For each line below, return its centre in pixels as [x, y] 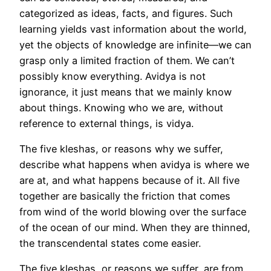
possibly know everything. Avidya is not [113, 76]
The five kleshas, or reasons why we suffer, [121, 149]
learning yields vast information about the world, [133, 29]
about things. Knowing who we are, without [121, 107]
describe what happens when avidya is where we [134, 165]
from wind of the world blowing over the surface [133, 212]
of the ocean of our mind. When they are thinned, [135, 228]
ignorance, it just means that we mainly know [126, 92]
